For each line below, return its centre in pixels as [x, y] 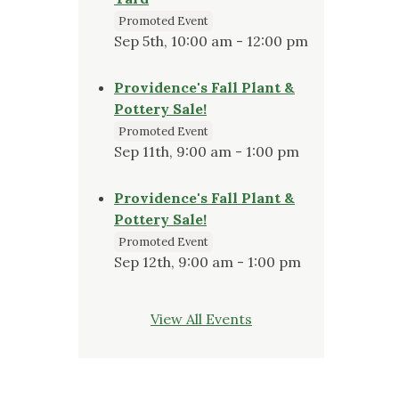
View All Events [201, 318]
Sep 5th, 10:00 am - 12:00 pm [211, 41]
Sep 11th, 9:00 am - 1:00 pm [207, 151]
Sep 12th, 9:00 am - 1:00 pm [208, 261]
